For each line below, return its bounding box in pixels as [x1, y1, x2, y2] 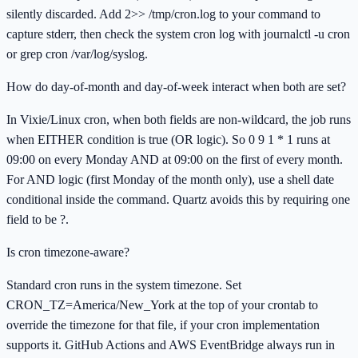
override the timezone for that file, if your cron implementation [6, 317, 320, 332]
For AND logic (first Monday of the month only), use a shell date [6, 172, 334, 186]
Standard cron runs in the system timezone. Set [6, 277, 241, 292]
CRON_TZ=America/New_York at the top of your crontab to [6, 297, 318, 312]
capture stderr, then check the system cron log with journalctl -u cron [6, 26, 350, 41]
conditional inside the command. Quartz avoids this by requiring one [6, 192, 350, 206]
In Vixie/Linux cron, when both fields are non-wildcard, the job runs [6, 112, 351, 126]
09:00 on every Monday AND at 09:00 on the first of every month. [6, 152, 343, 166]
